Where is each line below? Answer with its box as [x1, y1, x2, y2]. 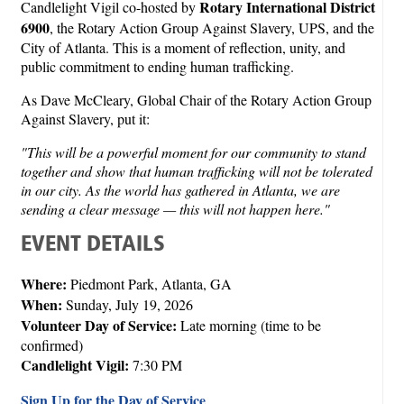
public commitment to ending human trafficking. [21, 56, 294, 76]
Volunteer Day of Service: [21, 314, 177, 335]
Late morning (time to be [177, 315, 321, 335]
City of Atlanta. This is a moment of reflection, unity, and [21, 37, 345, 57]
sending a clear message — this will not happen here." [21, 198, 330, 218]
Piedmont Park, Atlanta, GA [67, 273, 232, 293]
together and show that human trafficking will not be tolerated [21, 161, 372, 180]
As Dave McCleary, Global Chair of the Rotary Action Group [21, 89, 372, 109]
